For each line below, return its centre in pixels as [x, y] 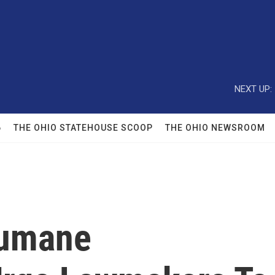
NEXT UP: [253, 89]
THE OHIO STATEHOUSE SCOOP [83, 128]
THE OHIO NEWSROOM [215, 128]
